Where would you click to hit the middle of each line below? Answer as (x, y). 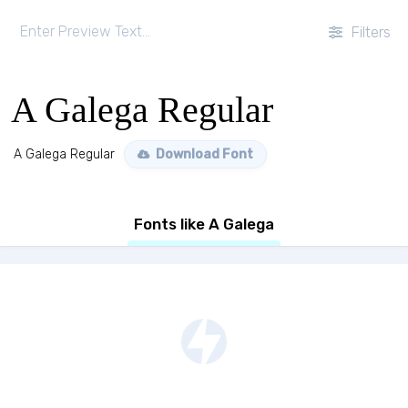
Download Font (203, 154)
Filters (369, 32)
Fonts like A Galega (204, 224)
